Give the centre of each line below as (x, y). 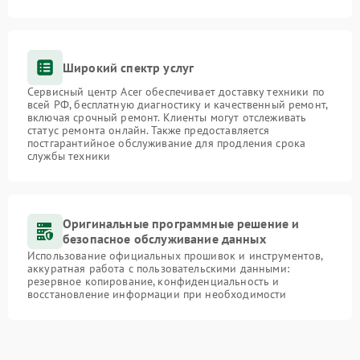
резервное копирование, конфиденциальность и (153, 282)
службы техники (69, 156)
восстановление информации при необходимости (157, 295)
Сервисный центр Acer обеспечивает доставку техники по (176, 92)
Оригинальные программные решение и (181, 224)
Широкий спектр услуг (129, 67)
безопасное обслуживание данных (164, 239)
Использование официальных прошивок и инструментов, (175, 256)
